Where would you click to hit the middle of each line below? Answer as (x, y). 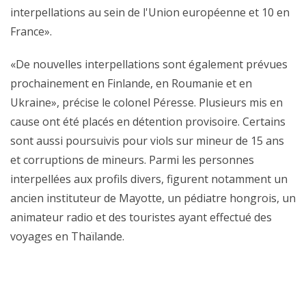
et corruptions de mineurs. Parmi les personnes (132, 160)
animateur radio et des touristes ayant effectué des (141, 217)
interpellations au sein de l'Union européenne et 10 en (150, 12)
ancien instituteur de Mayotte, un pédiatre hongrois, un (153, 198)
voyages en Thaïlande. (67, 236)
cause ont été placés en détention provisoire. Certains (148, 122)
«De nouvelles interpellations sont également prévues (149, 64)
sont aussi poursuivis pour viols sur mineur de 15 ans (147, 141)
